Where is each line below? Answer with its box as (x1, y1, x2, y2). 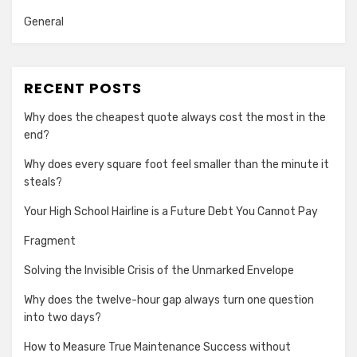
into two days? (24, 311, 101, 325)
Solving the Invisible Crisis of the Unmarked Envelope (24, 264, 294, 278)
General (24, 15, 64, 29)
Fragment (24, 234, 76, 249)
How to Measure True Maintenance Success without (24, 340, 291, 355)
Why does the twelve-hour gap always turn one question (24, 293, 314, 308)
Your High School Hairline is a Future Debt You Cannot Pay (24, 205, 318, 219)
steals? (24, 175, 62, 190)
